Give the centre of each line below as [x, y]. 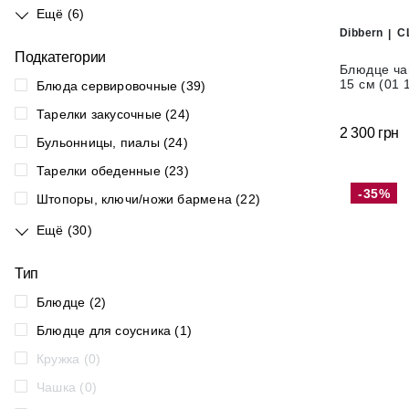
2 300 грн [370, 133]
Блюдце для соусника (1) [115, 330]
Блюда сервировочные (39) [121, 86]
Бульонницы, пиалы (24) [112, 142]
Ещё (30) [64, 230]
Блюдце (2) [72, 302]
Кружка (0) [69, 359]
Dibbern [362, 33]
